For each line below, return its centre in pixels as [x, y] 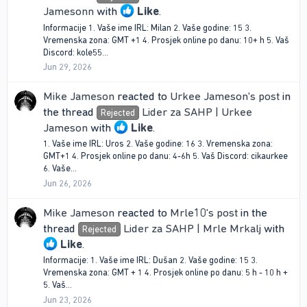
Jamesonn [69, 11]
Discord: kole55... [76, 52]
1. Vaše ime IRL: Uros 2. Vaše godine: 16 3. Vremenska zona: [158, 144]
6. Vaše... [60, 169]
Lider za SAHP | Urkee [197, 112]
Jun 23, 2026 [67, 299]
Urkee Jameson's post [225, 96]
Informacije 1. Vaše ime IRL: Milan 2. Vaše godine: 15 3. [147, 27]
